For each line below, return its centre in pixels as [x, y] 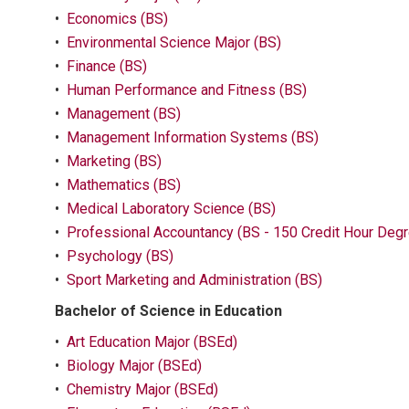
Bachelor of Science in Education [168, 311]
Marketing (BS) [114, 161]
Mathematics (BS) [124, 185]
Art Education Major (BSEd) [152, 342]
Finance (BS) [107, 66]
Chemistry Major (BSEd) [142, 389]
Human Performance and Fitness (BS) [187, 90]
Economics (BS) [117, 19]
